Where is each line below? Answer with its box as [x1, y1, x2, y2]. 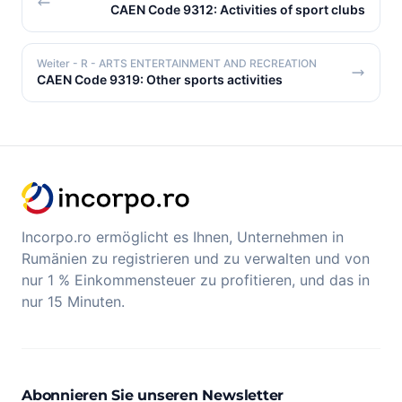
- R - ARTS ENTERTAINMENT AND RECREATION [73, 57, 317, 70]
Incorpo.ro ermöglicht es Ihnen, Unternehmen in [22, 227, 344, 246]
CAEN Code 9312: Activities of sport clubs [110, 2, 365, 17]
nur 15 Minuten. [22, 292, 125, 310]
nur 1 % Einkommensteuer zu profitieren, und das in [22, 270, 370, 289]
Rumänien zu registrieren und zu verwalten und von [22, 249, 370, 267]
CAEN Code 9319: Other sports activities [37, 72, 283, 87]
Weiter [37, 57, 73, 70]
